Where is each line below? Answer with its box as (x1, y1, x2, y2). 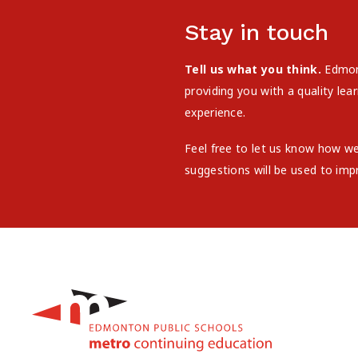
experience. (185, 104, 246, 120)
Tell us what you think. (185, 61, 321, 77)
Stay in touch (185, 18, 328, 46)
